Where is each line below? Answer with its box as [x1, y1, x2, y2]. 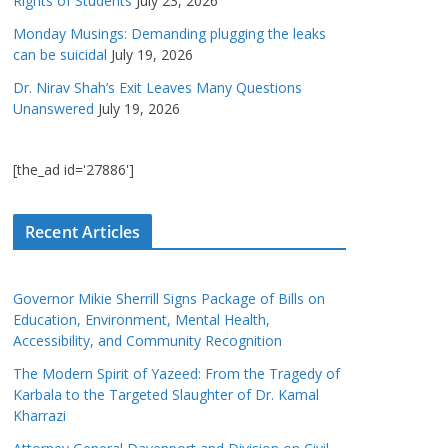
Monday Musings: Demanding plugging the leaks [13, 24, 326, 43]
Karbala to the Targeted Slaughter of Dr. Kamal [13, 385, 319, 404]
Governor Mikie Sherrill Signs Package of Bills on [13, 289, 325, 308]
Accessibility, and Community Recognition [13, 331, 282, 350]
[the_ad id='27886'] [13, 160, 134, 179]
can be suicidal [13, 45, 107, 64]
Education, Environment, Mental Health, [13, 310, 270, 329]
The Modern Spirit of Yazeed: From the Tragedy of [13, 364, 340, 383]
